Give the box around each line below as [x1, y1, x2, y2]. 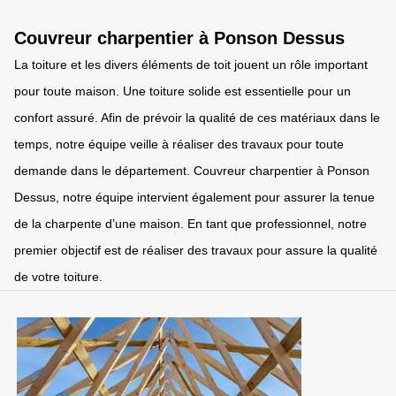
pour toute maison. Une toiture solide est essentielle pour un [14, 84, 351, 98]
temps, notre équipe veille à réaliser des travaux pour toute [14, 137, 344, 151]
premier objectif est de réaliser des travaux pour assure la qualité [14, 243, 377, 257]
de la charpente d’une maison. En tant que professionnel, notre [14, 217, 367, 231]
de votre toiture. [14, 270, 103, 284]
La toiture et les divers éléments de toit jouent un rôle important [14, 57, 368, 72]
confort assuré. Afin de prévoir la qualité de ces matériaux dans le [14, 110, 380, 125]
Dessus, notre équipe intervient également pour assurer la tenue [14, 190, 375, 204]
